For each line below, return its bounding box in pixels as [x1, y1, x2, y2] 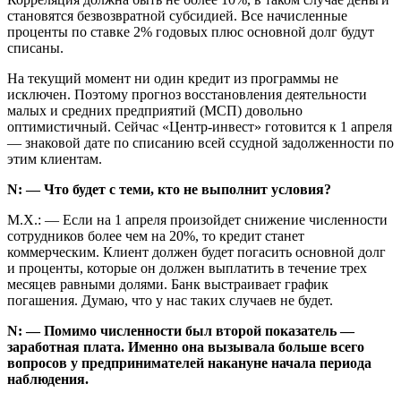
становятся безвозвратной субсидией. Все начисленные [7, 7, 347, 23]
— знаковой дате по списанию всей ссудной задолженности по [7, 134, 394, 150]
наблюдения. [7, 371, 89, 387]
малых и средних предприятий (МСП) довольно [7, 102, 303, 118]
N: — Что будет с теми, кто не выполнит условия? [7, 181, 331, 197]
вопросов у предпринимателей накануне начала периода [7, 354, 371, 371]
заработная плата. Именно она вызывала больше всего [7, 338, 364, 354]
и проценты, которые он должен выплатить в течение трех [7, 260, 367, 276]
